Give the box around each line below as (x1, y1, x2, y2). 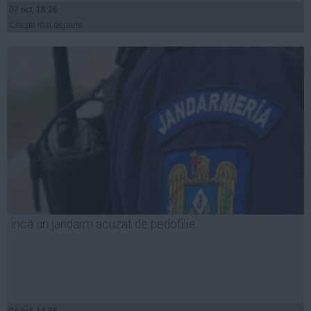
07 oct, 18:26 (9, 4, 58, 15)
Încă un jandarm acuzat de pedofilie (10, 217, 196, 231)
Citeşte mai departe (9, 19, 83, 30)
